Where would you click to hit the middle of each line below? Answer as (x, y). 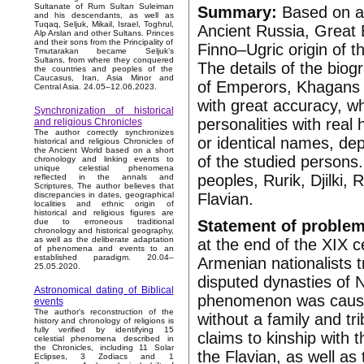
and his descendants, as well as (104, 15)
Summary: (237, 12)
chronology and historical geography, (104, 231)
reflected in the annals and (104, 177)
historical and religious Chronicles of (104, 141)
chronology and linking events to (104, 159)
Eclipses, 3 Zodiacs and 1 (104, 357)
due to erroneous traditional (104, 222)
